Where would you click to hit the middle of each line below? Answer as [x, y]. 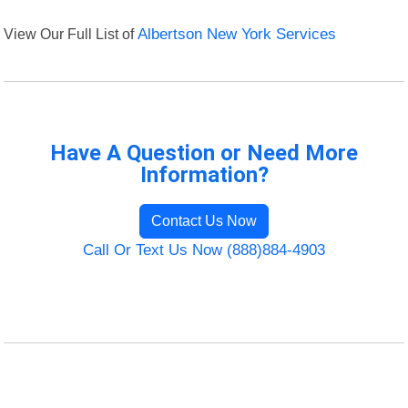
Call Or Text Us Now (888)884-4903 [204, 250]
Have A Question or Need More [204, 153]
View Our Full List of [71, 34]
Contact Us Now [204, 221]
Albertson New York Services [237, 35]
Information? [204, 175]
